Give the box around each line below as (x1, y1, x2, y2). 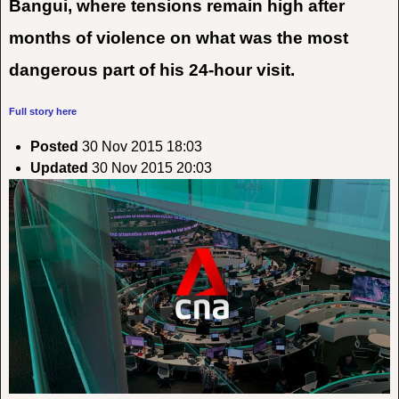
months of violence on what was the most (8, 28, 348, 48)
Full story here (8, 106, 77, 118)
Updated (29, 159, 88, 175)
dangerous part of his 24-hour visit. (8, 61, 295, 80)
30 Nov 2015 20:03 (87, 159, 212, 175)
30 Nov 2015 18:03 (77, 138, 202, 154)
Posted (29, 138, 78, 154)
